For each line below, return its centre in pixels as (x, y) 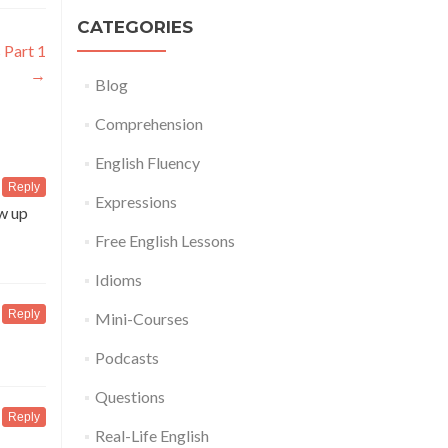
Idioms (118, 280)
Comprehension (148, 124)
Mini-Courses (141, 319)
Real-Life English (151, 436)
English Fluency (147, 163)
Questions (129, 397)
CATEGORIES (135, 27)
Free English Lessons (164, 241)
